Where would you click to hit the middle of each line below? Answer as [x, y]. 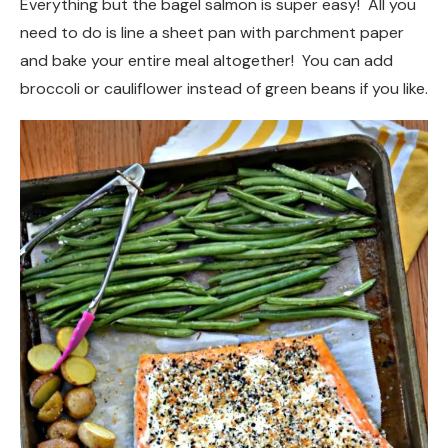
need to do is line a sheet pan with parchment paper [212, 32]
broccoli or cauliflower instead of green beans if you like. [224, 88]
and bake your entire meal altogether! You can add [206, 60]
